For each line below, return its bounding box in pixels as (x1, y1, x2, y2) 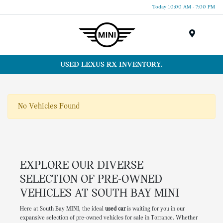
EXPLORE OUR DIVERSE (19, 160, 143, 172)
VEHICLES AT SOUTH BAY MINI (19, 188, 179, 200)
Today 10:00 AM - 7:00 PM (152, 4, 215, 10)
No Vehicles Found (18, 103, 80, 111)
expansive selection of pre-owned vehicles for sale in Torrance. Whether (19, 215, 198, 222)
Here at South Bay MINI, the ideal (19, 206, 105, 213)
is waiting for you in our (125, 206, 185, 213)
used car (105, 206, 125, 213)
